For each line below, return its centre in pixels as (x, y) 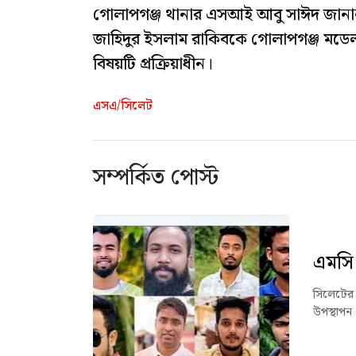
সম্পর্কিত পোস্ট (156, 177)
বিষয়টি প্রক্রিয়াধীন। (153, 64)
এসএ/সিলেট (123, 106)
